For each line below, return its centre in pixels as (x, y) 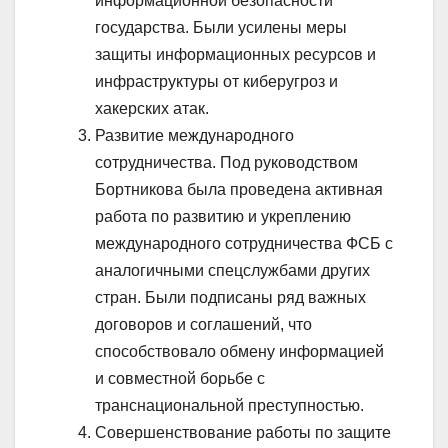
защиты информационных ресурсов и (235, 54)
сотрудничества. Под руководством (226, 162)
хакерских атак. (152, 108)
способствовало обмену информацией (239, 351)
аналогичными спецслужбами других (232, 270)
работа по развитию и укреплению (223, 216)
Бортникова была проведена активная (239, 189)
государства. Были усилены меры (221, 27)
